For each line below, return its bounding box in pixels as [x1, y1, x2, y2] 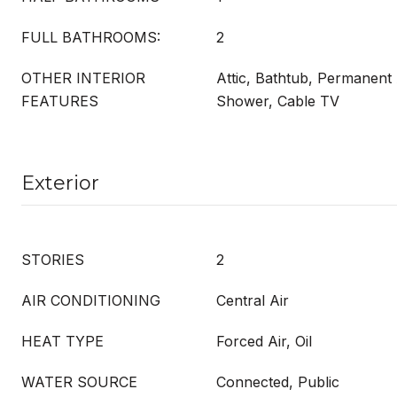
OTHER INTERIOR [21, 69, 145, 87]
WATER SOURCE [21, 373, 137, 391]
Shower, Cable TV [216, 92, 339, 110]
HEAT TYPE [21, 332, 104, 350]
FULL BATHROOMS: [21, 28, 160, 46]
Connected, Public [216, 373, 339, 391]
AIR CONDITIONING [21, 292, 160, 309]
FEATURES [21, 92, 98, 110]
